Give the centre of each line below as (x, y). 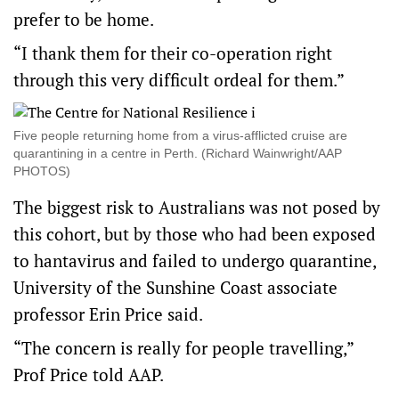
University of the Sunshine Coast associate (175, 288)
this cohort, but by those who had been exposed (195, 234)
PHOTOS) (42, 171)
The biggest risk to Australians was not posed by (197, 208)
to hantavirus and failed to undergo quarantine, (195, 261)
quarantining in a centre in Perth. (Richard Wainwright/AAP (178, 154)
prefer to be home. (85, 20)
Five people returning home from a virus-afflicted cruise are (180, 136)
